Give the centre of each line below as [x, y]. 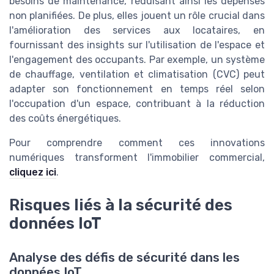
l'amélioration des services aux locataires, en [137, 30]
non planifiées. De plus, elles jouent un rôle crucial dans [137, 15]
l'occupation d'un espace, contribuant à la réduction [137, 103]
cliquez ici [33, 172]
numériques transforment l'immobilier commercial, [137, 157]
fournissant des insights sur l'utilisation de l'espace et [137, 45]
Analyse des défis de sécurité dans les [124, 258]
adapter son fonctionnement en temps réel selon [137, 89]
